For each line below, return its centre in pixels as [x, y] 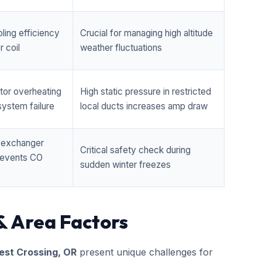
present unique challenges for [145, 252]
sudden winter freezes [125, 165]
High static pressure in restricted [146, 92]
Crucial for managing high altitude [146, 33]
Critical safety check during [135, 150]
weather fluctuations [121, 48]
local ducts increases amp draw [144, 106]
